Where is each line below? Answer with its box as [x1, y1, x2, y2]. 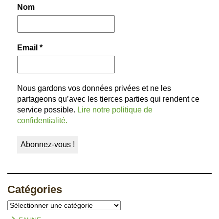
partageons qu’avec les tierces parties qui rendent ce [17, 94, 199, 103]
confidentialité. [17, 116, 67, 125]
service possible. [17, 105, 77, 114]
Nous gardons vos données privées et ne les [17, 84, 171, 92]
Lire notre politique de [77, 105, 153, 114]
